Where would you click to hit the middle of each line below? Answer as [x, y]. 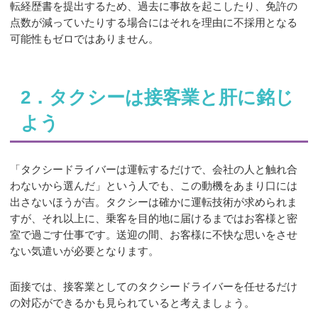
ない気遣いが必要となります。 [85, 251]
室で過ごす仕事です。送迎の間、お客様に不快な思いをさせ [154, 235]
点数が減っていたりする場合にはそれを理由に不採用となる [154, 23]
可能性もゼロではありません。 [85, 39]
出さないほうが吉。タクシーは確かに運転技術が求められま [154, 202]
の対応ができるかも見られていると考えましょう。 [133, 302]
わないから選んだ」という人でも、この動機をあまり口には [154, 186]
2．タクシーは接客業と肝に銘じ [157, 98]
